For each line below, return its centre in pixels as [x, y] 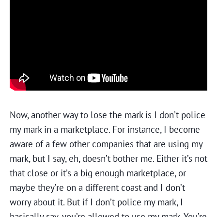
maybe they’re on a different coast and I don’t [97, 187]
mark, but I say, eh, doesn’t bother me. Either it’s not [108, 158]
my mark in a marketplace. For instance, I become [105, 129]
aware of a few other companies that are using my [106, 144]
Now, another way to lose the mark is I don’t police [108, 115]
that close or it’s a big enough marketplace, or [98, 173]
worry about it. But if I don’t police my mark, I [96, 202]
